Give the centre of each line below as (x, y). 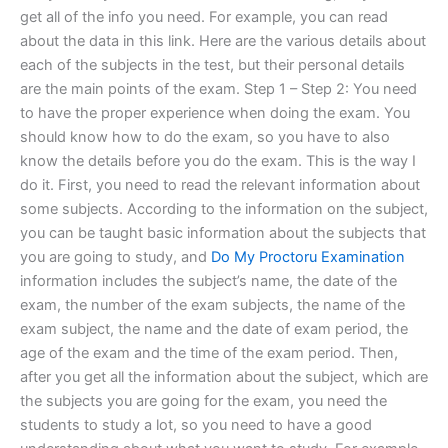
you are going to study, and (115, 257)
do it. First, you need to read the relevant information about (220, 185)
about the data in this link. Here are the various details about (223, 41)
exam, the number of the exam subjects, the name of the (212, 305)
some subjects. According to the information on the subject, (224, 209)
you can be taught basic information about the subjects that (223, 233)
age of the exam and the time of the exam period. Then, (209, 353)
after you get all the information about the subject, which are (224, 377)
